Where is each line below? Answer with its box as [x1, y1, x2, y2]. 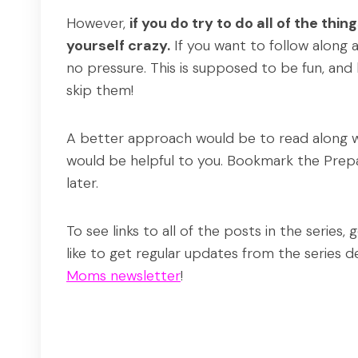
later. [66, 173, 98, 193]
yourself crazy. [66, 36, 170, 56]
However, [66, 14, 129, 34]
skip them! [66, 81, 133, 101]
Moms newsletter [66, 266, 181, 286]
